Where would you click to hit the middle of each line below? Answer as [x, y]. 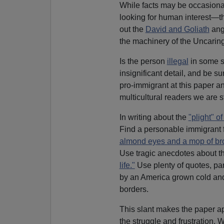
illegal [177, 61]
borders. [134, 189]
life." [127, 165]
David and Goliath [177, 29]
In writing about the [154, 117]
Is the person [143, 61]
